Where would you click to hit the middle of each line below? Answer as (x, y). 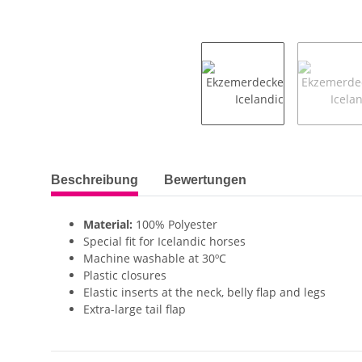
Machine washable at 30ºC (155, 258)
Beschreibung (95, 179)
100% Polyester (175, 224)
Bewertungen (205, 179)
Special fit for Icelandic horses (164, 241)
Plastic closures (125, 275)
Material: (108, 224)
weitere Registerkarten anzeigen (138, 171)
